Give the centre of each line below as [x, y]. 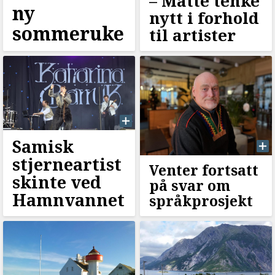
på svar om [189, 186]
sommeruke [68, 34]
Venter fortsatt [203, 170]
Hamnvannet [68, 200]
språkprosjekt [201, 201]
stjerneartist [67, 165]
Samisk [43, 147]
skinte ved [57, 182]
